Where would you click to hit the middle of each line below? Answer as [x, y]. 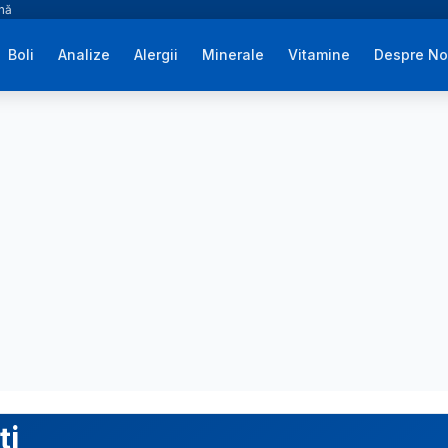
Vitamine [319, 54]
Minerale [233, 54]
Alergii [156, 54]
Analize [84, 54]
